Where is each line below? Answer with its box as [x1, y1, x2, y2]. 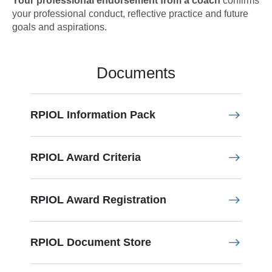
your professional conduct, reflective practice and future [12, 8, 248, 19]
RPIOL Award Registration [30, 194, 166, 206]
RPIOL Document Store [30, 236, 151, 249]
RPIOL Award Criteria [30, 151, 141, 164]
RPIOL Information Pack [30, 109, 155, 121]
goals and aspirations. [12, 22, 107, 33]
